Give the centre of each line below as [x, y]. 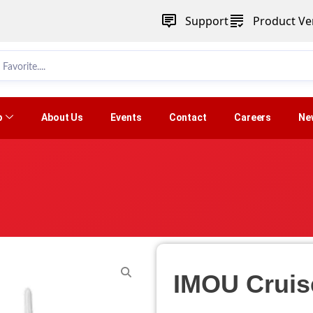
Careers [253, 118]
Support [206, 21]
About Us [63, 118]
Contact [188, 118]
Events [126, 118]
